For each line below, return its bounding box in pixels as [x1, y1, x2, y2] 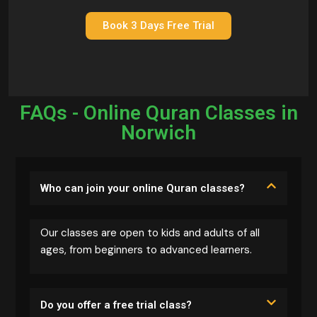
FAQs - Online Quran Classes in [19, 100, 298, 125]
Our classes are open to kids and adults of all [40, 225, 260, 240]
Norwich [121, 120, 196, 144]
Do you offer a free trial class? [40, 298, 192, 311]
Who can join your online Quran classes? [40, 181, 245, 195]
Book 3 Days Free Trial [103, 18, 214, 32]
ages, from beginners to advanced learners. [40, 242, 252, 257]
